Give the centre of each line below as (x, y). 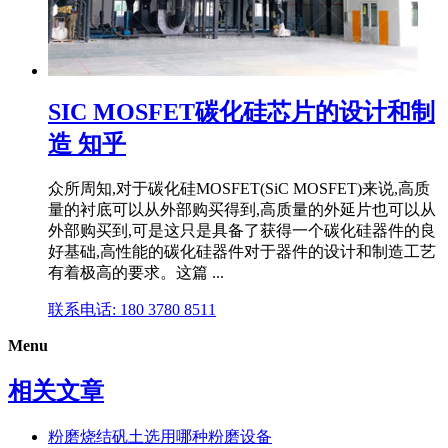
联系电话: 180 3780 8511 (132, 310)
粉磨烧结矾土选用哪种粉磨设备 (160, 437)
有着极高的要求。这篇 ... (136, 273)
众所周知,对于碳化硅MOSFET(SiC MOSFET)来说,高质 (239, 189)
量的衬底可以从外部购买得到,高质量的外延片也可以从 (242, 210)
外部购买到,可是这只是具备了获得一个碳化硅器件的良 (242, 231)
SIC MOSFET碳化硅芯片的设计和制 (241, 111)
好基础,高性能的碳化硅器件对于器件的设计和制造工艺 (242, 252)
